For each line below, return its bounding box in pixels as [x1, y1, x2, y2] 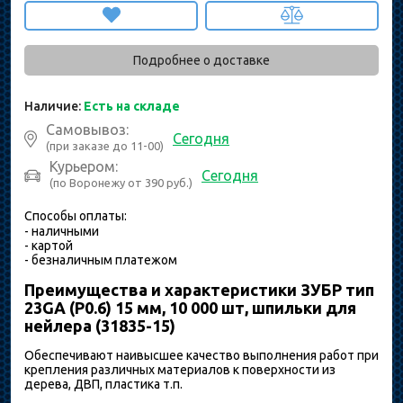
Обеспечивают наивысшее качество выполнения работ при [24, 347, 379, 363]
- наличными [24, 224, 99, 238]
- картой [24, 238, 73, 253]
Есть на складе [84, 99, 180, 113]
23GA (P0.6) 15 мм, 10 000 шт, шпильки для [24, 298, 356, 317]
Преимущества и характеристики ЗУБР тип [24, 280, 374, 299]
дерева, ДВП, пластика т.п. [24, 376, 183, 391]
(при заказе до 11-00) [46, 139, 164, 152]
